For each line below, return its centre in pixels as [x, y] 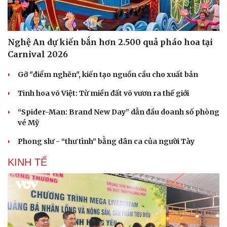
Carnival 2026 [38, 54]
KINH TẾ [27, 162]
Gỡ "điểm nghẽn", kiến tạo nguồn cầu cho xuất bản [108, 74]
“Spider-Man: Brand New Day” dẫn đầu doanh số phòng [119, 112]
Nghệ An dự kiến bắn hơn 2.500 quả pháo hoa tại [110, 42]
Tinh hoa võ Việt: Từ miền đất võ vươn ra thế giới [103, 93]
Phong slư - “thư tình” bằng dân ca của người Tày [106, 141]
